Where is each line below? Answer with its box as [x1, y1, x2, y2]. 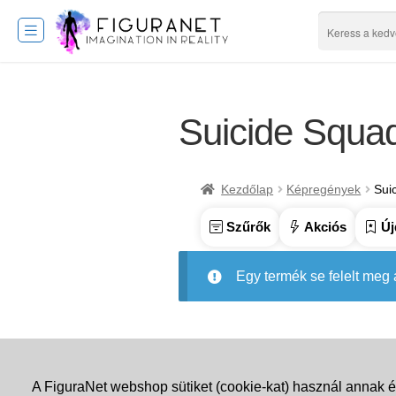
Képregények [286, 181, 362, 196]
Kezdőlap [221, 181, 274, 196]
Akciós [301, 218, 346, 234]
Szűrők [222, 218, 270, 234]
